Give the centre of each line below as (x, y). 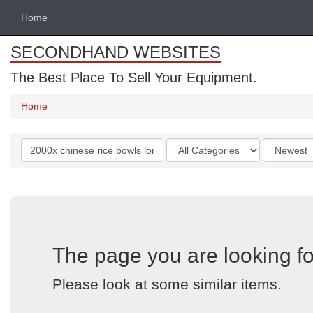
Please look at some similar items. (167, 284)
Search (37, 145)
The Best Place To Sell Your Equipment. (134, 78)
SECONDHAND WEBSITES (116, 52)
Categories (191, 145)
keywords (43, 159)
